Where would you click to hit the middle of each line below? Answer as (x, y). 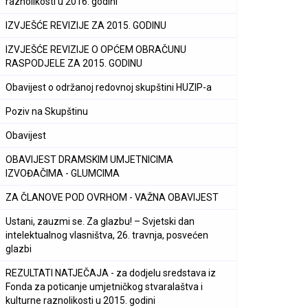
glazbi (19, 249)
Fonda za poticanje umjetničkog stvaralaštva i (104, 287)
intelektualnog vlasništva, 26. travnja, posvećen (107, 235)
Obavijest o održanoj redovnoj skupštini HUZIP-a (109, 87)
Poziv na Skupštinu (47, 111)
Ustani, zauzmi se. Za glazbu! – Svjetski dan (100, 221)
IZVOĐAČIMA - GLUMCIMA (63, 173)
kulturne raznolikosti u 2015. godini (80, 300)
